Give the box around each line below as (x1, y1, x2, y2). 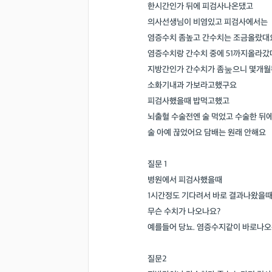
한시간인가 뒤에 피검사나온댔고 (148, 1, 253, 12)
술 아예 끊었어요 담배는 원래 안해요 (148, 127, 266, 138)
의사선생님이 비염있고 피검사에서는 (148, 17, 268, 27)
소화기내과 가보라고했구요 (148, 80, 237, 90)
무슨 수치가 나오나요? (148, 206, 220, 217)
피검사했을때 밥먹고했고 (148, 96, 229, 106)
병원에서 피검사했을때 (148, 175, 222, 185)
